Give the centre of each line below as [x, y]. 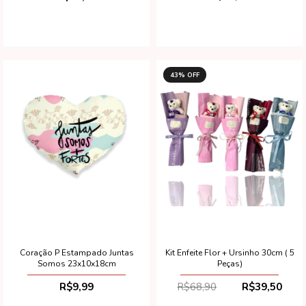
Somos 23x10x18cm [76, 263]
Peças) [229, 263]
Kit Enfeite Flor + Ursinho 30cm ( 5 [229, 252]
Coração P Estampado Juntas [76, 252]
